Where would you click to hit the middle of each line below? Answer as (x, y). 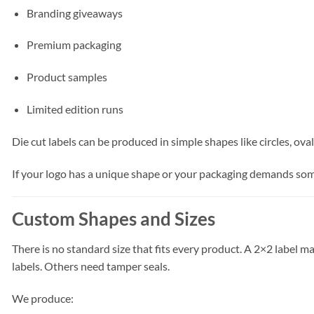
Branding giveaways (74, 13)
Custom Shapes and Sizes (114, 219)
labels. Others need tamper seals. (91, 266)
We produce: (43, 298)
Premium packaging (74, 45)
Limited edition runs (75, 109)
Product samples (67, 77)
